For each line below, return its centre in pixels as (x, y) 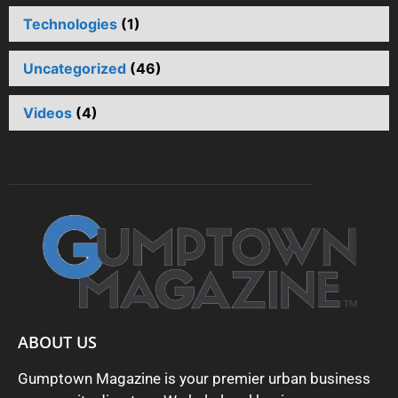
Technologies (70, 24)
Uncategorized (75, 68)
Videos (48, 112)
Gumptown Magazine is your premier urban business (194, 378)
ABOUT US (57, 342)
